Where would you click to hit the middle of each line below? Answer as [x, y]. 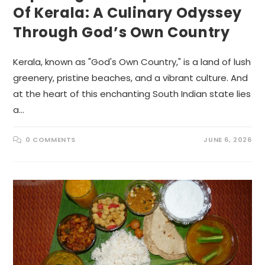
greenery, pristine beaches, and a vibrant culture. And [131, 77]
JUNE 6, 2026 [228, 139]
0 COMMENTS [51, 139]
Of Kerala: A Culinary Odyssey [127, 12]
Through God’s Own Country [122, 32]
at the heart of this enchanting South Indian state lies [132, 93]
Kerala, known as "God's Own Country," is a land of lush [132, 62]
